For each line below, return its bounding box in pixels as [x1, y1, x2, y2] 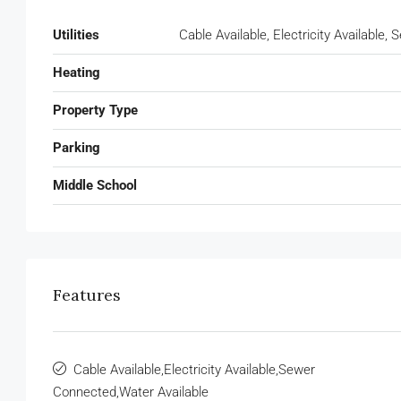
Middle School [53, 177, 137, 194]
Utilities [53, 27, 99, 44]
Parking [53, 140, 100, 157]
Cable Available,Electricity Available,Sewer [73, 362, 315, 379]
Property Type [53, 102, 138, 119]
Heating [53, 64, 100, 81]
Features [53, 285, 121, 306]
